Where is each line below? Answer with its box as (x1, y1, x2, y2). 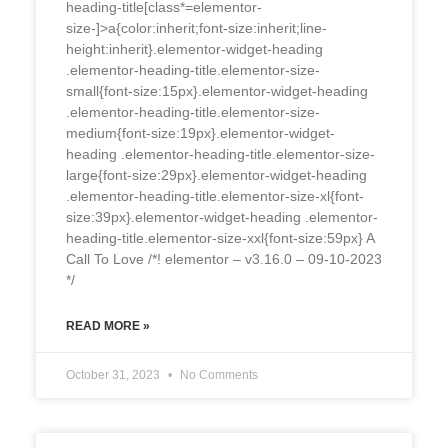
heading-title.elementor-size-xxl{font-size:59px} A (65, 229, 374, 246)
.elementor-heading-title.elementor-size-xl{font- (65, 187, 364, 204)
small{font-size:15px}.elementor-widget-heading (65, 82, 368, 99)
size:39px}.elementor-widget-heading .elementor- (65, 208, 378, 225)
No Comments (176, 367, 258, 382)
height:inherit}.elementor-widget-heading (65, 40, 323, 57)
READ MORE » (65, 318, 150, 333)
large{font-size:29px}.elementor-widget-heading (65, 166, 367, 183)
